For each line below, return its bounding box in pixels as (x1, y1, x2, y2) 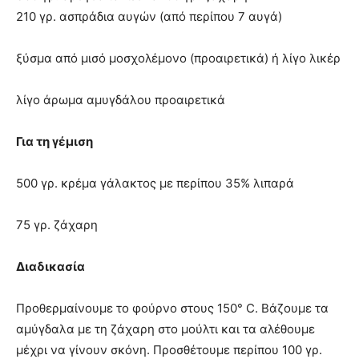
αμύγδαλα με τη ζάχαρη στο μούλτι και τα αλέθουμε (16, 321, 315, 337)
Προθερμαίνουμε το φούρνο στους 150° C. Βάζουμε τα (16, 301, 329, 316)
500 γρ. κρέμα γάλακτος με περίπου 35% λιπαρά (16, 175, 294, 191)
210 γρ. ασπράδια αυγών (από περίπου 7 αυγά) (16, 9, 282, 24)
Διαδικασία (16, 259, 85, 274)
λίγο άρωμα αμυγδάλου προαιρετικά (16, 92, 225, 107)
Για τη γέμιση (16, 134, 93, 149)
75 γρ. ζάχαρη (16, 217, 98, 232)
